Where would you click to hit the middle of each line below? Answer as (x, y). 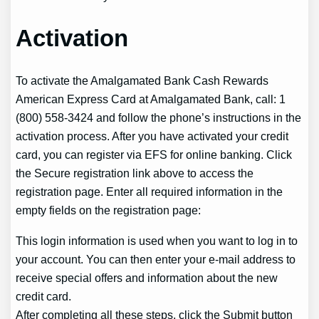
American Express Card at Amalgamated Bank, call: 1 (151, 99)
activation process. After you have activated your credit (152, 136)
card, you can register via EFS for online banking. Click (154, 155)
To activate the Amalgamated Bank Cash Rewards (142, 81)
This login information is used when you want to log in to (157, 240)
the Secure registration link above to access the (135, 173)
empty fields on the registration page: (109, 210)
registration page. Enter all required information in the (150, 192)
